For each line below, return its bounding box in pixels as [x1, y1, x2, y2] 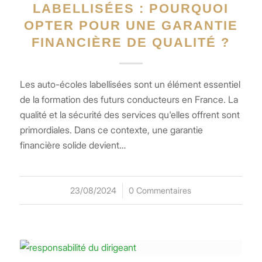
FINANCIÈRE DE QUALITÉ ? [32, 35, 230, 50]
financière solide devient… [19, 139, 126, 151]
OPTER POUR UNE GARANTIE [23, 18, 238, 33]
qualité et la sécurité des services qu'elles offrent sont [19, 108, 240, 120]
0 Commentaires [129, 185, 192, 195]
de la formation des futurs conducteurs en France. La [19, 93, 238, 105]
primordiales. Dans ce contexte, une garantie [19, 123, 203, 136]
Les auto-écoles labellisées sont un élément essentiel [19, 78, 240, 90]
